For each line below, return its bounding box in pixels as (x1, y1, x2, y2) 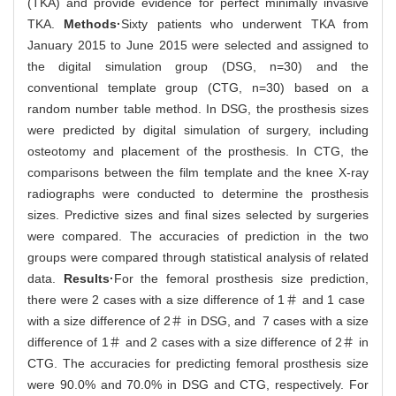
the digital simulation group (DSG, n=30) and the (27, 58, 369, 73)
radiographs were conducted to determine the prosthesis (27, 186, 369, 201)
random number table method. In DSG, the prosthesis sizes (27, 101, 369, 116)
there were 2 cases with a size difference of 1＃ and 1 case (27, 292, 369, 307)
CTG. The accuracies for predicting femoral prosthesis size (27, 355, 369, 370)
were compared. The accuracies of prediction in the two (27, 228, 369, 243)
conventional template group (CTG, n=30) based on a (27, 80, 369, 95)
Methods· (64, 16, 122, 31)
